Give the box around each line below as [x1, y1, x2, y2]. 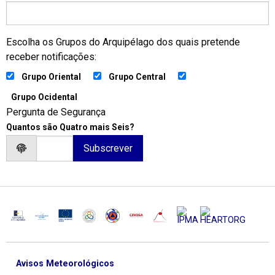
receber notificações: [6, 51, 96, 63]
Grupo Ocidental [11, 92, 77, 103]
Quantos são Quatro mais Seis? [6, 122, 134, 133]
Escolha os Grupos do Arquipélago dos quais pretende [6, 36, 240, 48]
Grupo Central [109, 72, 166, 82]
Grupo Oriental [21, 72, 81, 82]
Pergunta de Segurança [6, 106, 106, 118]
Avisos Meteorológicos [16, 258, 114, 269]
